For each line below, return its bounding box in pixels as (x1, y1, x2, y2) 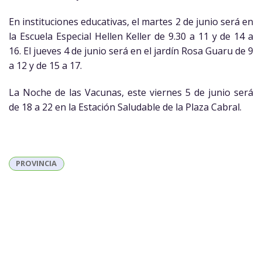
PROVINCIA (16, 158, 57, 169)
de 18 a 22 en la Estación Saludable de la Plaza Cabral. (9, 100, 242, 113)
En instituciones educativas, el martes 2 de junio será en (9, 15, 253, 28)
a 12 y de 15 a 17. (9, 58, 82, 72)
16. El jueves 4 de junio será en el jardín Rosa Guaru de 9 (9, 44, 253, 57)
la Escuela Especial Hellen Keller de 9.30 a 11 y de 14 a (9, 29, 253, 43)
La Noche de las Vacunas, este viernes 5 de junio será (9, 85, 253, 99)
